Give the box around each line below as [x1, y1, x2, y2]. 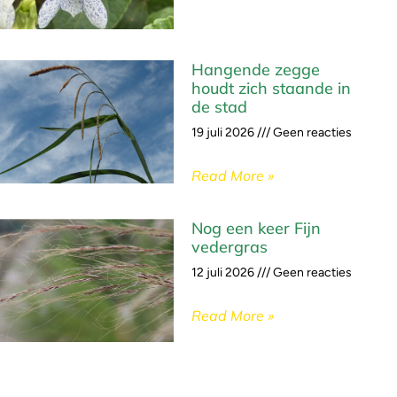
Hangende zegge [191, 59, 320, 81]
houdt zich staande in [191, 78, 351, 99]
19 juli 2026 [191, 125, 257, 141]
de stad [191, 97, 247, 118]
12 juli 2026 [191, 265, 257, 281]
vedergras [191, 237, 268, 258]
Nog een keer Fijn [191, 218, 321, 239]
